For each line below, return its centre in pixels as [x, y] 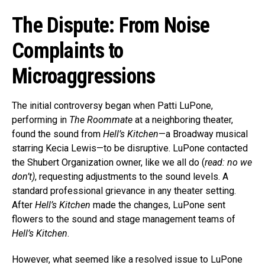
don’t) [23, 177]
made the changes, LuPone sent [158, 205]
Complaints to [68, 51]
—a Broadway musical [203, 134]
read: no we [228, 163]
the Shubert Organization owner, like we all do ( [108, 163]
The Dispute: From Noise [111, 26]
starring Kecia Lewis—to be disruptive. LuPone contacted [130, 148]
